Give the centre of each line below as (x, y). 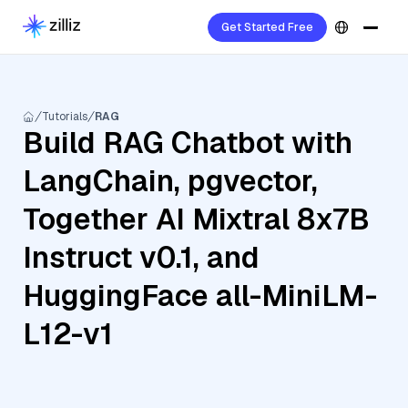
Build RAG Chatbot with (188, 143)
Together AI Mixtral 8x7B (196, 219)
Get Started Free (267, 27)
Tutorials (65, 117)
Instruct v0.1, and (141, 257)
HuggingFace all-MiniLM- (200, 296)
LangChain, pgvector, (170, 181)
